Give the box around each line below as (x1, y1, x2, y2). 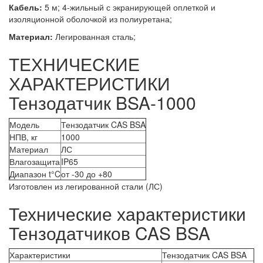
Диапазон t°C (9, 168, 60, 180)
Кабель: (9, 1, 42, 14)
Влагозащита (9, 156, 60, 168)
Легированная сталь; (53, 31, 136, 43)
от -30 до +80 (61, 168, 112, 180)
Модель (9, 119, 39, 131)
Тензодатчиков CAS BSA (9, 220, 210, 246)
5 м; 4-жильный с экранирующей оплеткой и (42, 1, 215, 14)
